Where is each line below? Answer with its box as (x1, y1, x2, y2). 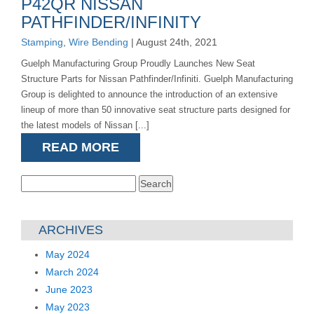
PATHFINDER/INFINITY (21, 13, 201, 32)
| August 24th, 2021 (128, 36, 217, 48)
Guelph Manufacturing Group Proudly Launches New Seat (21, 58, 255, 69)
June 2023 (46, 284, 93, 296)
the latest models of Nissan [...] (21, 120, 149, 131)
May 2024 (46, 249, 90, 261)
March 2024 (46, 266, 99, 278)
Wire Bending (69, 36, 128, 48)
